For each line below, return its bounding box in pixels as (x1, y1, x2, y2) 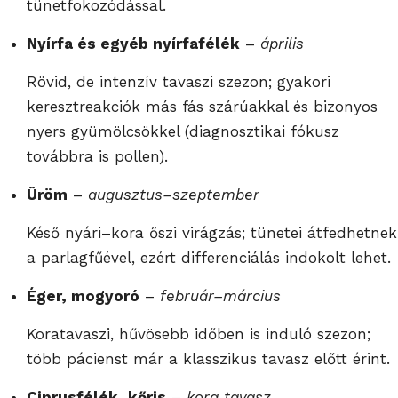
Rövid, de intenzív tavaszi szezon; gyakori (27, 72, 330, 91)
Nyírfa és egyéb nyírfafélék (27, 34, 240, 52)
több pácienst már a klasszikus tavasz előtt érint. (27, 349, 390, 368)
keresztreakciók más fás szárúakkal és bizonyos (27, 97, 378, 115)
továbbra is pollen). (27, 147, 168, 165)
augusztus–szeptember (88, 185, 259, 203)
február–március (160, 286, 281, 305)
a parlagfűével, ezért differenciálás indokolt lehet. (27, 248, 391, 267)
